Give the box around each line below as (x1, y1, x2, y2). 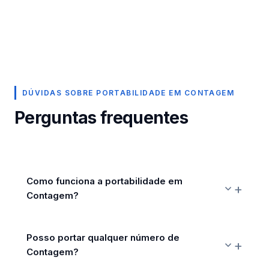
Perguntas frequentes (14, 107, 188, 128)
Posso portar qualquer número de (26, 232, 180, 243)
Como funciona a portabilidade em (26, 175, 183, 187)
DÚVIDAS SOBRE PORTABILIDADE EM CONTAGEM (22, 88, 235, 97)
